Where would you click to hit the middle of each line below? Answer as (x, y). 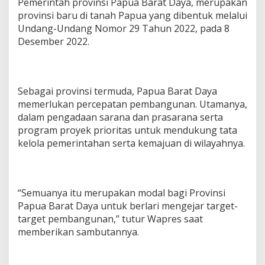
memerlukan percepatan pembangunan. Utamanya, (132, 104)
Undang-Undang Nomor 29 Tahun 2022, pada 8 (124, 28)
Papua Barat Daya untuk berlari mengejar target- (128, 206)
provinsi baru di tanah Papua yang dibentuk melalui (132, 15)
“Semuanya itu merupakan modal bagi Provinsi (122, 193)
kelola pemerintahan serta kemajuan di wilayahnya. (131, 143)
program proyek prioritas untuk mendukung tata (127, 130)
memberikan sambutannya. (78, 232)
